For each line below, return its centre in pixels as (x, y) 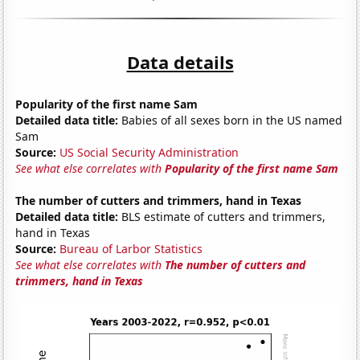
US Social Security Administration (149, 152)
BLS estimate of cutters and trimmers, (222, 216)
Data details (180, 61)
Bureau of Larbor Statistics (131, 248)
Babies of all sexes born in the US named (231, 120)
